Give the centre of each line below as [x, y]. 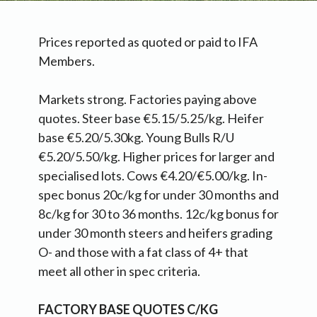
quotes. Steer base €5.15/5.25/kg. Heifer [151, 119]
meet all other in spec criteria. [119, 271]
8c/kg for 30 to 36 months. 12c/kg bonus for [158, 214]
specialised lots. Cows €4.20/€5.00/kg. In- [153, 176]
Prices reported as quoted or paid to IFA [148, 42]
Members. [67, 61]
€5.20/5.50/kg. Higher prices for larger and [156, 157]
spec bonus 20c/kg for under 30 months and [158, 195]
